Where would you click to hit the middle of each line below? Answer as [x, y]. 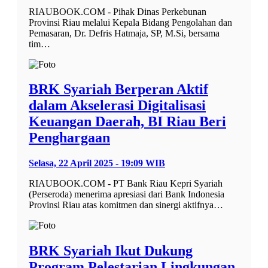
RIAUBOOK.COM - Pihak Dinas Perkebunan [118, 11]
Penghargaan [69, 138]
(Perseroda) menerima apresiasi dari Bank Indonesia [127, 194]
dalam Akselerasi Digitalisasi [117, 106]
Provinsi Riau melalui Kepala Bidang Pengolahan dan [130, 22]
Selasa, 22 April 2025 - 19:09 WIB [97, 163]
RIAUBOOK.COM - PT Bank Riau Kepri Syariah [126, 184]
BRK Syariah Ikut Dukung [111, 251]
